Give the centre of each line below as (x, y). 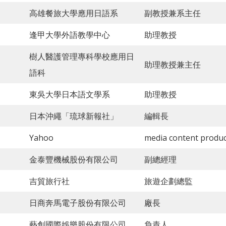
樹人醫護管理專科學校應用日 (82, 57)
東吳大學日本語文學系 (70, 95)
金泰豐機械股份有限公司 (74, 160)
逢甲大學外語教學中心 (70, 35)
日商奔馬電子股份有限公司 (78, 203)
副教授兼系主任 (173, 13)
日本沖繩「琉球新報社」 (74, 116)
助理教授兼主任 (173, 65)
